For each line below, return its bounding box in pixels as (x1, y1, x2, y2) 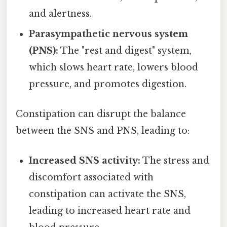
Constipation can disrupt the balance (16, 108, 186, 120)
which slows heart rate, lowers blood (29, 61, 199, 73)
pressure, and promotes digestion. (29, 78, 187, 90)
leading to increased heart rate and (29, 205, 191, 217)
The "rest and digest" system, (58, 45, 192, 56)
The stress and (140, 155, 210, 167)
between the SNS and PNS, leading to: (16, 125, 190, 137)
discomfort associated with (29, 172, 154, 183)
